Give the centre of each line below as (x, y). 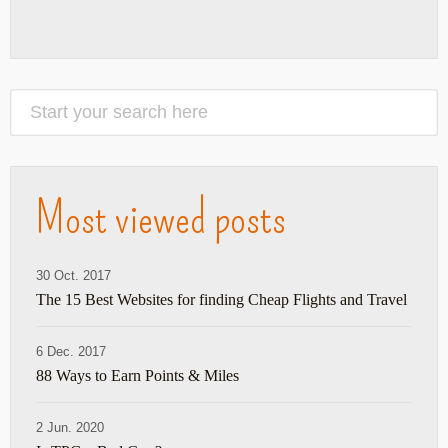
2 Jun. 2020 (70, 428)
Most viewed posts (161, 218)
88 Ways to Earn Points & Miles (137, 376)
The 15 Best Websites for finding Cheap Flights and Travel (221, 300)
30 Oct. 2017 (73, 276)
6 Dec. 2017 (71, 352)
